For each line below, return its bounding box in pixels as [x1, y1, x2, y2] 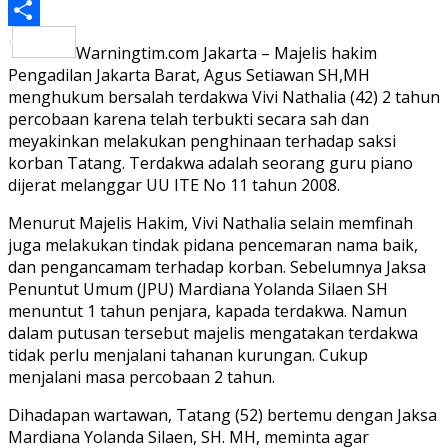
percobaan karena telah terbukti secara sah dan [8, 108, 369, 131]
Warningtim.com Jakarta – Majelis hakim [76, 42, 377, 65]
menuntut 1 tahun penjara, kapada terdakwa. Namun [8, 300, 407, 323]
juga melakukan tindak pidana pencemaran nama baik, [8, 234, 418, 257]
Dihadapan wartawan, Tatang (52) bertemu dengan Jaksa [8, 404, 437, 427]
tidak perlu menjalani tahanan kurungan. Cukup [8, 344, 368, 367]
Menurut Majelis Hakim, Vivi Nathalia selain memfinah [8, 212, 413, 235]
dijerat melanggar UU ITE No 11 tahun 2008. [8, 174, 340, 197]
